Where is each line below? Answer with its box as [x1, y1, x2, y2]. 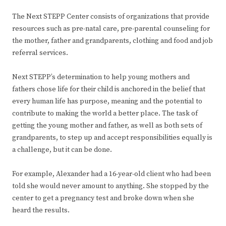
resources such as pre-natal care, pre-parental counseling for [12, 24, 210, 34]
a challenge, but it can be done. [12, 145, 112, 155]
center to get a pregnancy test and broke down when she [12, 194, 194, 203]
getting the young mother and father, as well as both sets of [12, 121, 202, 131]
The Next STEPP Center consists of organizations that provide [12, 12, 209, 22]
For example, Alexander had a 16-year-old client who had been [12, 169, 211, 179]
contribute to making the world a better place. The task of [12, 109, 198, 119]
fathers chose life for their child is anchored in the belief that [12, 85, 205, 94]
